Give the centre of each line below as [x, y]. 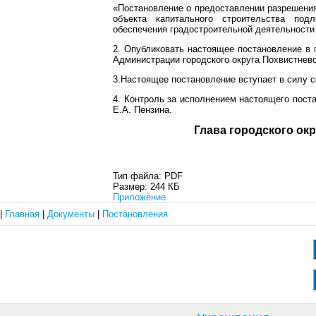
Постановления [135, 214]
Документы [72, 214]
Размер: [132, 187]
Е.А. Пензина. [142, 110]
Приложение [139, 197]
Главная [24, 214]
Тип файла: [139, 176]
